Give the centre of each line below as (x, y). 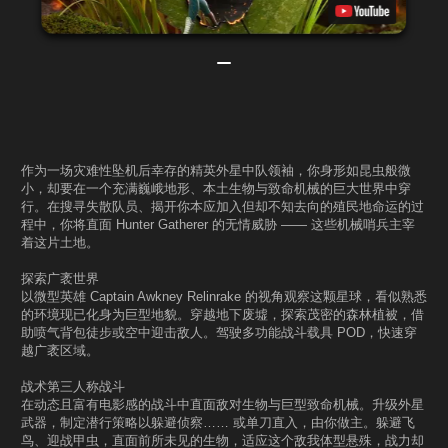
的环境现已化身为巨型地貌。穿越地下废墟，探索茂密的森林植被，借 (222, 314)
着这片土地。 (60, 242)
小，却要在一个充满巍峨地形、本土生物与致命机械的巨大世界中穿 (216, 188)
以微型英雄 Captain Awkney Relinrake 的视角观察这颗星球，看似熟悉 (224, 296)
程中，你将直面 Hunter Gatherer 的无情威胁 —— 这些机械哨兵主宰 (218, 224)
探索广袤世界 (60, 278)
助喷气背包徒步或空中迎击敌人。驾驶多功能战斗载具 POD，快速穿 (219, 332)
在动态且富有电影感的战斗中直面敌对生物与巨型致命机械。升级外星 (222, 404)
